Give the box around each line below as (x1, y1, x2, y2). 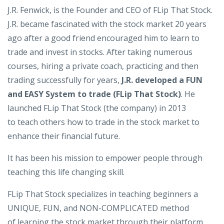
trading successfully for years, (7, 74, 121, 85)
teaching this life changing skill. (7, 166, 124, 177)
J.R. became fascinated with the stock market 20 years (7, 18, 206, 29)
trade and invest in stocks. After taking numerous (7, 46, 192, 57)
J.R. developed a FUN (121, 74, 202, 85)
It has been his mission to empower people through (7, 152, 202, 163)
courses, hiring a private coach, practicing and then (7, 60, 198, 71)
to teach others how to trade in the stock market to (7, 116, 199, 127)
